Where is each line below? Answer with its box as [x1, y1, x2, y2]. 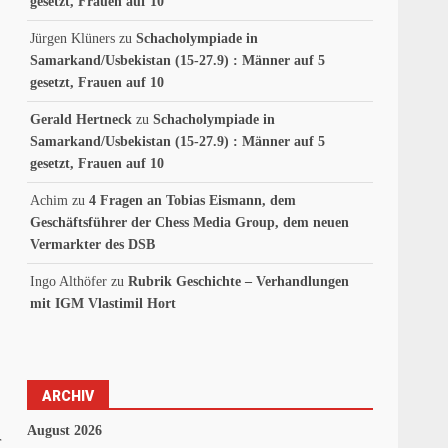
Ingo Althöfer [30, 274, 108, 290]
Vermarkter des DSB [30, 237, 156, 253]
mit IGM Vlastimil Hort [30, 296, 177, 312]
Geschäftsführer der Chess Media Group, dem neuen [30, 215, 350, 231]
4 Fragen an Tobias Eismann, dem [89, 193, 297, 209]
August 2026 [27, 423, 103, 439]
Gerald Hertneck [30, 112, 133, 128]
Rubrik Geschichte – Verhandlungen [128, 274, 350, 290]
